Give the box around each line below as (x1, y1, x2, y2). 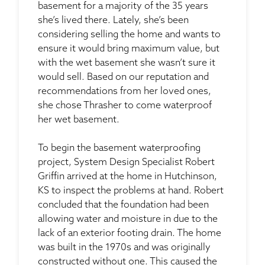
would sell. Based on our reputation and (38, 72, 209, 82)
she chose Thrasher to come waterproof (38, 101, 212, 111)
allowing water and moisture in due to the (38, 214, 218, 224)
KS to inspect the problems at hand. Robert (38, 186, 224, 196)
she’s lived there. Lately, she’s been (38, 15, 189, 25)
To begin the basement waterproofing (38, 143, 201, 153)
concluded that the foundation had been (38, 200, 209, 210)
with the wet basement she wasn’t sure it (38, 58, 215, 68)
